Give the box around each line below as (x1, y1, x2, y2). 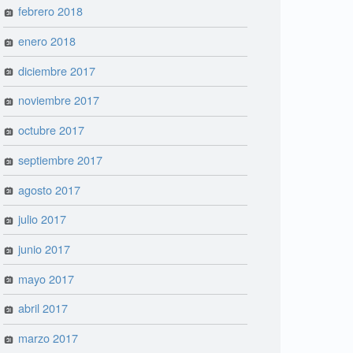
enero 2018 (18, 32, 76, 50)
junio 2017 (18, 240, 71, 257)
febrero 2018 (18, 2, 84, 20)
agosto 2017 (18, 180, 81, 198)
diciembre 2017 (18, 61, 96, 79)
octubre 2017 (18, 121, 85, 139)
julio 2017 (18, 210, 67, 228)
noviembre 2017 (18, 91, 100, 109)
